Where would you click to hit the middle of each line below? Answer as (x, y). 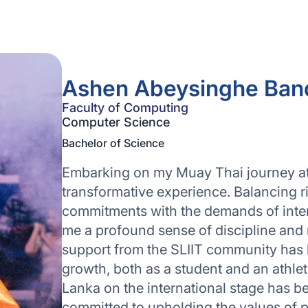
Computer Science (116, 122)
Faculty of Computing (125, 108)
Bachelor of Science (113, 143)
